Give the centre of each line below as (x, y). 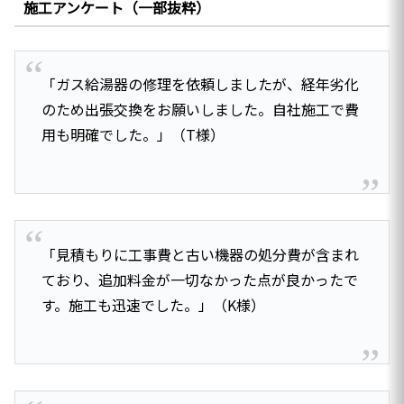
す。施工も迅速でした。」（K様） (153, 304)
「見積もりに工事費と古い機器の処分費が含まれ (200, 254)
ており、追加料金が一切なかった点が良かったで (199, 279)
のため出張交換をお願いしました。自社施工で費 (200, 110)
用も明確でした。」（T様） (133, 135)
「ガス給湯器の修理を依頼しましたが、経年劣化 (200, 84)
